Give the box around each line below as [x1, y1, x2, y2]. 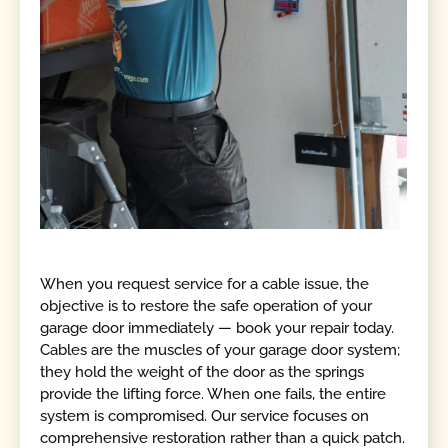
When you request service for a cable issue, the [40, 274, 370, 293]
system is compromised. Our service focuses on [40, 406, 370, 425]
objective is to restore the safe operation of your [40, 296, 373, 315]
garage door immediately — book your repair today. [40, 318, 395, 337]
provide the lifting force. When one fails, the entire [40, 384, 387, 403]
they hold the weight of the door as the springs [40, 362, 365, 381]
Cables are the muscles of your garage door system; [40, 340, 401, 359]
